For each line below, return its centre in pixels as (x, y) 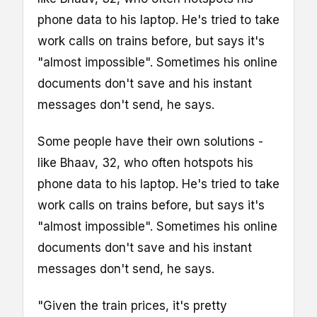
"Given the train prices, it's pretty (132, 306)
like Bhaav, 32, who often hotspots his (145, 162)
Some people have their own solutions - (150, 141)
